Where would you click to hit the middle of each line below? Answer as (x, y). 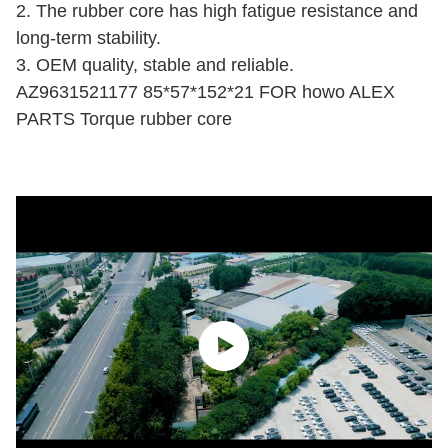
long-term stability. (88, 37)
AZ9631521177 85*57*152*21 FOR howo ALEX (205, 91)
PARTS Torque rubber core (124, 118)
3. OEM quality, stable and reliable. (155, 64)
